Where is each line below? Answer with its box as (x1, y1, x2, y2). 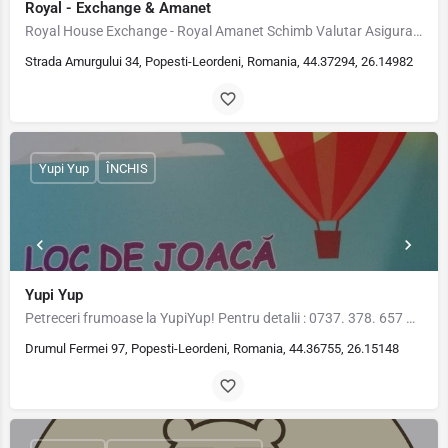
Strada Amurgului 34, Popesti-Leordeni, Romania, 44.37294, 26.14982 (25, 54, 413, 69)
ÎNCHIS (105, 160, 148, 176)
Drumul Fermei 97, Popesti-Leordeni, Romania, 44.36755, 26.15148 (25, 341, 399, 356)
